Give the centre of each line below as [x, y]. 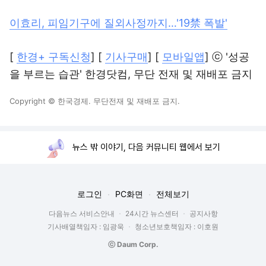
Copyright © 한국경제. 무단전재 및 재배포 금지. [95, 101]
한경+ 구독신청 [54, 57]
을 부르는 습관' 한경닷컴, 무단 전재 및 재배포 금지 [131, 74]
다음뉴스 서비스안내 [81, 213]
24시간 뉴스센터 [152, 213]
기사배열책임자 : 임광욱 [86, 227]
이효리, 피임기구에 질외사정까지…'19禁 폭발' [118, 23]
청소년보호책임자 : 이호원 [177, 227]
